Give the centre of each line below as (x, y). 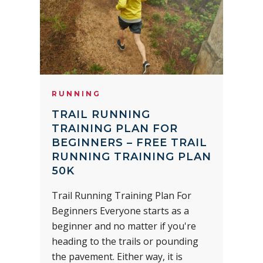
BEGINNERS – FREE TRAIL (129, 142)
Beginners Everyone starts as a (120, 210)
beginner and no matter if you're (124, 226)
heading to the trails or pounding (125, 241)
